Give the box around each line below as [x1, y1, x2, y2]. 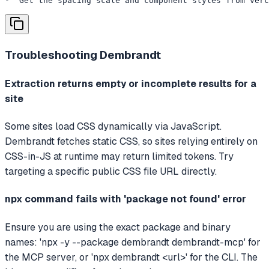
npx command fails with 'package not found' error [5, 193, 246, 206]
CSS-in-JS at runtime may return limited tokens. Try [5, 150, 234, 163]
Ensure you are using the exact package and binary [5, 220, 231, 234]
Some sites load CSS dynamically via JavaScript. [5, 120, 222, 133]
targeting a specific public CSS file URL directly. [5, 165, 217, 178]
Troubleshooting [5, 47, 100, 62]
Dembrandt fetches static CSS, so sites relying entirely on [5, 135, 258, 148]
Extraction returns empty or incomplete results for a [5, 77, 256, 90]
